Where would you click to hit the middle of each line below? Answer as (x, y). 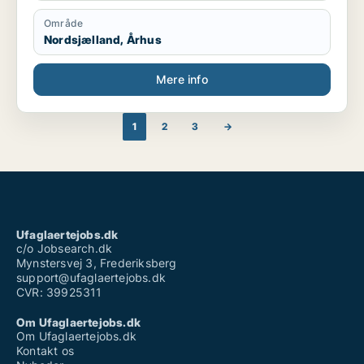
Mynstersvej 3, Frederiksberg (97, 263)
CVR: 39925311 (59, 292)
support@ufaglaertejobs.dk (91, 277)
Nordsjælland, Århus (103, 39)
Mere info (182, 79)
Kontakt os (45, 351)
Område (64, 23)
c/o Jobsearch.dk (65, 248)
